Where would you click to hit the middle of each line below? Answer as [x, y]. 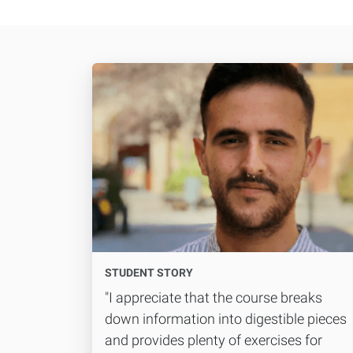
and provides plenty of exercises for [214, 340]
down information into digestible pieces [226, 318]
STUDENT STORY [149, 272]
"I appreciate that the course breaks [214, 297]
